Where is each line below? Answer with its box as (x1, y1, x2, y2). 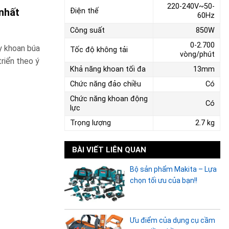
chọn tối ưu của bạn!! (130, 176, 197, 185)
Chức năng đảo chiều (70, 80, 141, 89)
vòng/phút (180, 50, 215, 59)
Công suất (70, 26, 105, 35)
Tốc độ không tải (70, 45, 128, 55)
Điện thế (70, 7, 99, 16)
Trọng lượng (70, 119, 111, 128)
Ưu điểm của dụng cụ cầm (130, 216, 215, 224)
